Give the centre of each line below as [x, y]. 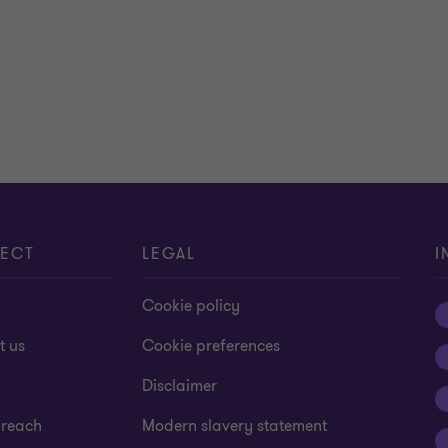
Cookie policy [191, 306]
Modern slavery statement [235, 426]
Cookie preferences [211, 346]
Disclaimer [180, 386]
